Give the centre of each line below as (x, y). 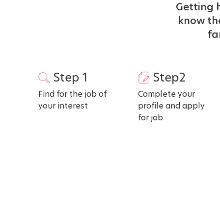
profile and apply (172, 106)
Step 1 (70, 77)
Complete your (167, 94)
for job (151, 117)
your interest (63, 106)
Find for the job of (72, 94)
